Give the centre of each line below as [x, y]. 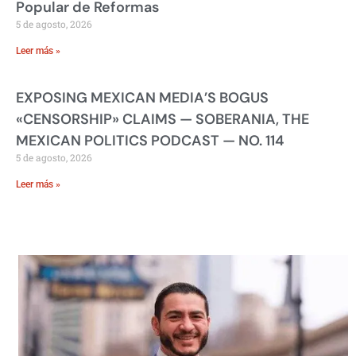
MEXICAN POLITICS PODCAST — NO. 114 [150, 140]
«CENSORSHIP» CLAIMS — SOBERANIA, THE [163, 119]
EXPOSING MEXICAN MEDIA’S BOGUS [142, 97]
